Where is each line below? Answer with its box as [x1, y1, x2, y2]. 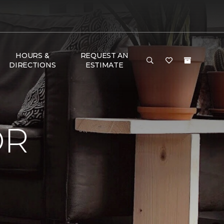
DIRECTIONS [9, 60, 56, 69]
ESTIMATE [85, 60, 123, 69]
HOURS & [15, 51, 49, 60]
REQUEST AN [80, 51, 128, 60]
